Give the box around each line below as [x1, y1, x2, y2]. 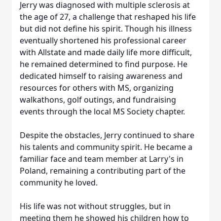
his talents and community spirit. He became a [20, 142, 192, 152]
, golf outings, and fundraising [63, 94, 176, 105]
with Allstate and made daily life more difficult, [20, 47, 192, 58]
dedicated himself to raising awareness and [20, 71, 183, 81]
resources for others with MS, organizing [20, 82, 174, 93]
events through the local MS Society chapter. [20, 106, 185, 117]
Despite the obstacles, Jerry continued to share [20, 130, 194, 141]
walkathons [20, 94, 63, 105]
